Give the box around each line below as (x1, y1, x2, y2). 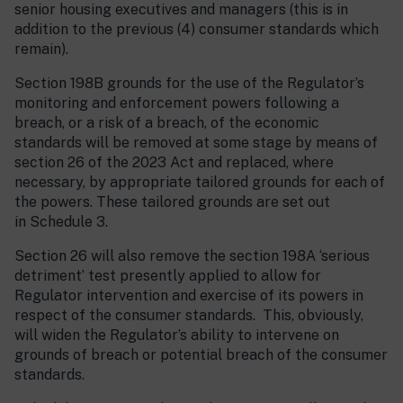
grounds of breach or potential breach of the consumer (14, 346, 388, 364)
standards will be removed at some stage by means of (14, 134, 378, 152)
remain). (14, 40, 68, 58)
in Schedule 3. (14, 213, 108, 231)
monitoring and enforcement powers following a (14, 94, 339, 112)
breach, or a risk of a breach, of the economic (14, 114, 319, 132)
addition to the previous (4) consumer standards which (14, 21, 379, 39)
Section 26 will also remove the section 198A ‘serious (14, 247, 370, 265)
